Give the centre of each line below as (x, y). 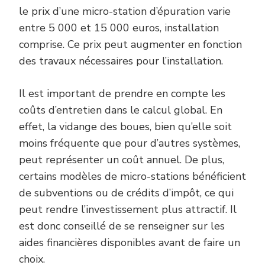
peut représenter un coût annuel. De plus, (122, 159)
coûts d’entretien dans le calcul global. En (121, 110)
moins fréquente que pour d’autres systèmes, (130, 143)
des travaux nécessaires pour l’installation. (121, 61)
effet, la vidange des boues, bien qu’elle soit (125, 126)
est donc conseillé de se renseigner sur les (122, 226)
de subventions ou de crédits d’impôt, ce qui (126, 193)
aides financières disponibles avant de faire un (130, 242)
